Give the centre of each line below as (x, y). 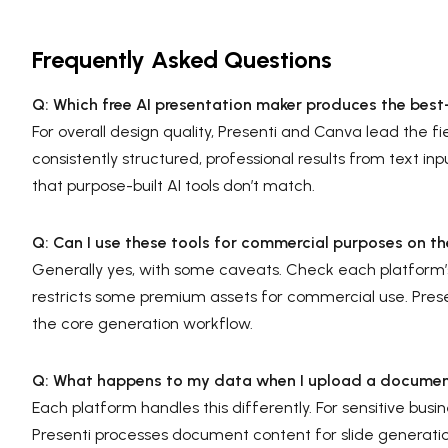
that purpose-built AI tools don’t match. (173, 185)
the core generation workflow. (142, 323)
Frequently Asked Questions (182, 59)
